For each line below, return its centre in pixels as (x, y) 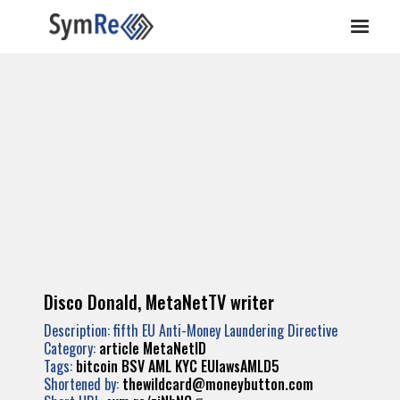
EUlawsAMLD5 (240, 366)
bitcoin (97, 366)
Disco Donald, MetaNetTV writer (159, 302)
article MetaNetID (153, 348)
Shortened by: (83, 384)
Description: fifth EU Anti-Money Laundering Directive (191, 330)
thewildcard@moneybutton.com (218, 384)
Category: (71, 348)
